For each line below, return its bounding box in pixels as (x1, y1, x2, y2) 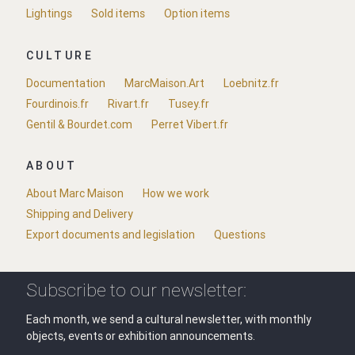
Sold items (90, 6, 145, 21)
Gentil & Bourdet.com (25, 116, 132, 132)
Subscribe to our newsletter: (25, 279, 246, 302)
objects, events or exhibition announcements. (25, 329, 255, 344)
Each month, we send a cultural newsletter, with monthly (25, 312, 311, 327)
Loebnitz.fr (223, 75, 279, 90)
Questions (213, 227, 265, 242)
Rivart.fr (107, 96, 149, 111)
